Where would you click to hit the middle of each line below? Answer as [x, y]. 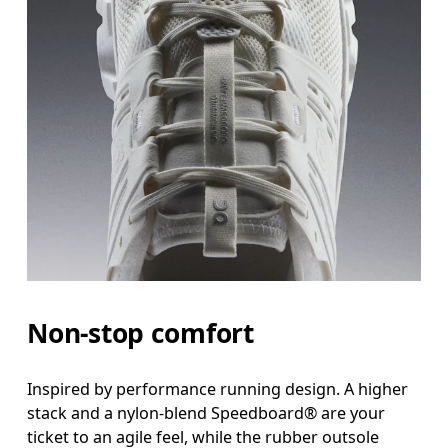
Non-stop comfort [140, 333]
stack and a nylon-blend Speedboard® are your [206, 412]
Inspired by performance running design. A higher [218, 388]
